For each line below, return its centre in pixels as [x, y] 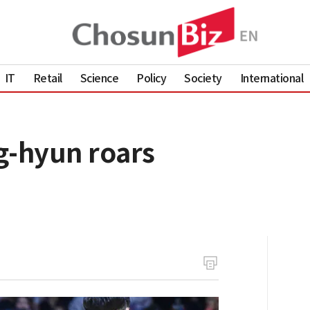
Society [203, 78]
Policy [152, 78]
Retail [47, 78]
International [272, 78]
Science [99, 78]
